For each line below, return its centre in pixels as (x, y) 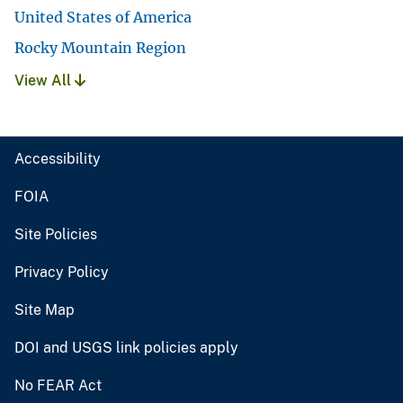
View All (45, 81)
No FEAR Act (58, 386)
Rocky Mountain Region (100, 48)
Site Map (45, 310)
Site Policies (56, 235)
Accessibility (58, 159)
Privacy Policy (62, 273)
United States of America (103, 18)
